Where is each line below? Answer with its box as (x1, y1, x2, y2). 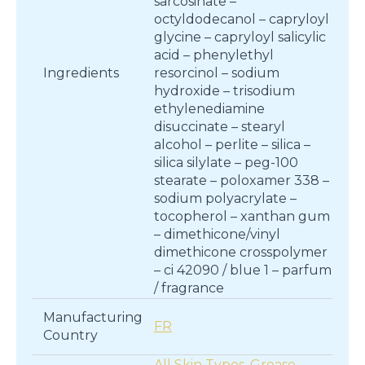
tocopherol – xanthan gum (154, 209, 330, 225)
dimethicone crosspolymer (154, 244, 328, 261)
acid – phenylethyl (154, 47, 274, 64)
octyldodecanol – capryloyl (154, 11, 329, 28)
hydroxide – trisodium (154, 83, 295, 99)
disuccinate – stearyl (154, 119, 285, 135)
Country (42, 328, 98, 344)
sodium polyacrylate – (154, 191, 297, 207)
